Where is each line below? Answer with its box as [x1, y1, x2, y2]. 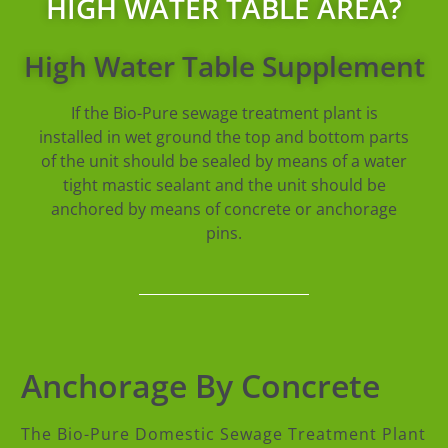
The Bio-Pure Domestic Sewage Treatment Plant [21, 423, 426, 446]
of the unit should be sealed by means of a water [41, 150, 407, 173]
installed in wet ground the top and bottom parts [39, 126, 409, 149]
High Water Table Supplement [23, 47, 425, 86]
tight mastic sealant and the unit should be [62, 174, 386, 197]
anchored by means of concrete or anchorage [51, 198, 397, 221]
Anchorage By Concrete [21, 364, 380, 408]
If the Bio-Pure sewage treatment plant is [70, 102, 378, 125]
